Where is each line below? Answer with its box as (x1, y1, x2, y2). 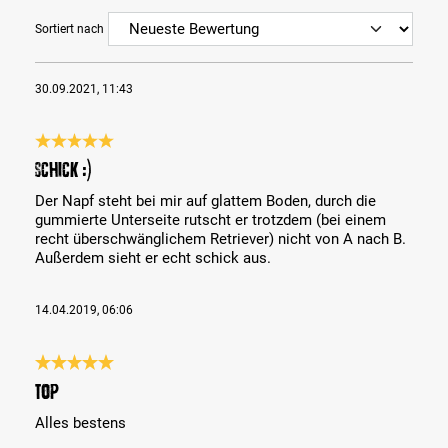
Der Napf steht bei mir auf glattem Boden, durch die (35, 192, 376, 211)
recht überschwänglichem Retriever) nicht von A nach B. (35, 230, 406, 249)
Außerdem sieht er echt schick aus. (35, 249, 271, 268)
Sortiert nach (35, 22, 104, 37)
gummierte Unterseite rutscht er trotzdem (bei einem (35, 211, 386, 230)
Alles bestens (35, 414, 126, 433)
